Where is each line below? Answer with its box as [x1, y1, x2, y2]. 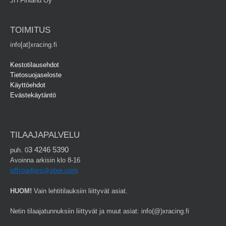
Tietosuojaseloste [10, 71, 62, 79]
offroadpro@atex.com [10, 167, 78, 175]
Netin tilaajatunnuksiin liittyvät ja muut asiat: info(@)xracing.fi [10, 207, 189, 215]
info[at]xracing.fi [10, 41, 57, 49]
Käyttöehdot [10, 81, 45, 89]
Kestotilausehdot [10, 61, 59, 69]
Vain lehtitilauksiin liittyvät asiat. [32, 187, 130, 195]
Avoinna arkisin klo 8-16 [10, 156, 80, 164]
